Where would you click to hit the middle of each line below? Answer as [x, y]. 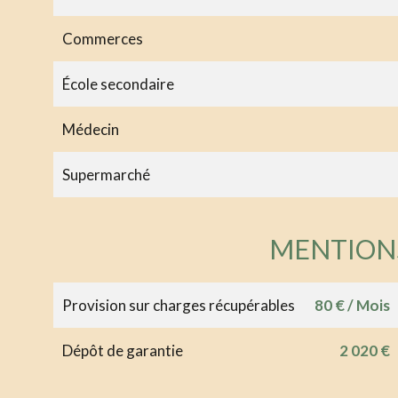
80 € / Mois [352, 305]
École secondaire [118, 84]
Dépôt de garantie [123, 350]
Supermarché [106, 174]
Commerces [103, 38]
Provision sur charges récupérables [179, 305]
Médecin [91, 129]
